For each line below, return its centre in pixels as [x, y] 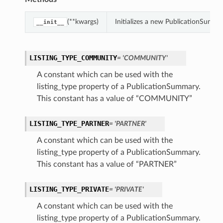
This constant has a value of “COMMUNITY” [114, 99]
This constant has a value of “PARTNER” [107, 165]
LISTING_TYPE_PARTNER [69, 124]
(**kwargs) [83, 22]
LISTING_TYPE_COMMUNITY [73, 58]
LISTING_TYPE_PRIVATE [69, 189]
